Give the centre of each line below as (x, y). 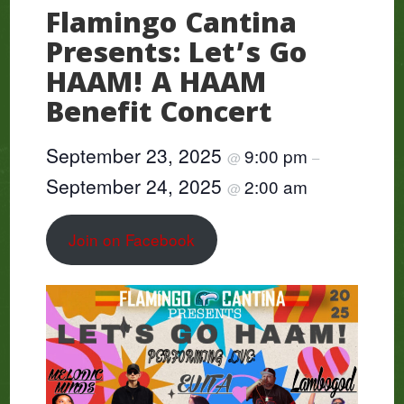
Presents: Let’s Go (177, 56)
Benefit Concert (159, 115)
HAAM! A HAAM (156, 86)
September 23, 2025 (137, 155)
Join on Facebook (131, 240)
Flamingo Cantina (172, 26)
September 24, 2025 (137, 185)
